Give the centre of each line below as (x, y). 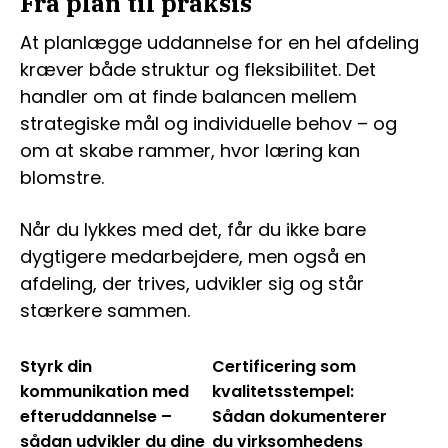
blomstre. (62, 177)
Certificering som (283, 366)
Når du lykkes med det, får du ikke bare (193, 229)
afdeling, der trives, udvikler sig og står (192, 283)
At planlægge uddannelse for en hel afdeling (219, 42)
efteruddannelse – (96, 416)
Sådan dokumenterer (299, 416)
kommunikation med (104, 391)
